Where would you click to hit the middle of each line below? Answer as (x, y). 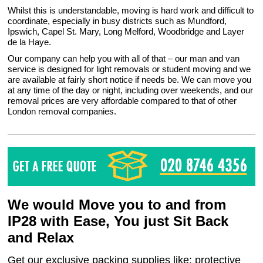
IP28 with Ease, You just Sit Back (118, 221)
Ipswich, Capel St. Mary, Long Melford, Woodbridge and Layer (126, 31)
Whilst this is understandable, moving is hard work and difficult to (131, 10)
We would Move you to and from (117, 205)
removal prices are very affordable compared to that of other (122, 101)
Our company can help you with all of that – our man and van (124, 58)
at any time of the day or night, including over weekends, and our (131, 90)
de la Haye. (30, 42)
